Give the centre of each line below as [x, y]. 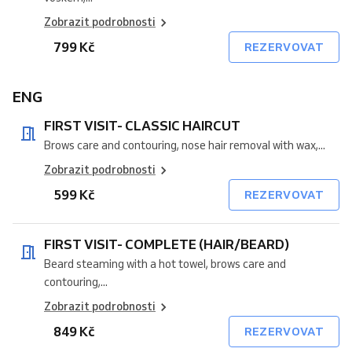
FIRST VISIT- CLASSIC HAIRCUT [183, 125]
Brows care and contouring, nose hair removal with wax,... [185, 145]
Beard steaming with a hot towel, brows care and [165, 264]
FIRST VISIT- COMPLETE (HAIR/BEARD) [167, 244]
